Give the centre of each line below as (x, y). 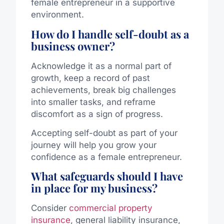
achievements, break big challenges (103, 90)
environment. (57, 15)
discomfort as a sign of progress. (97, 114)
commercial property (110, 208)
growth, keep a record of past (90, 78)
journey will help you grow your (93, 145)
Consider (50, 208)
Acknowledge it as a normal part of (101, 66)
